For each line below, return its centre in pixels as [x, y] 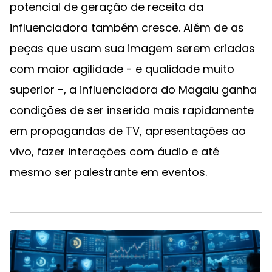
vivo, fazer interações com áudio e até [114, 151]
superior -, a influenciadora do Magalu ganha [133, 89]
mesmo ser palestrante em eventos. [108, 172]
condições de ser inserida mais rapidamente [132, 110]
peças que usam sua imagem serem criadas [132, 48]
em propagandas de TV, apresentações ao [128, 131]
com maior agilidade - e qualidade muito [122, 69]
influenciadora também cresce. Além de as [127, 27]
